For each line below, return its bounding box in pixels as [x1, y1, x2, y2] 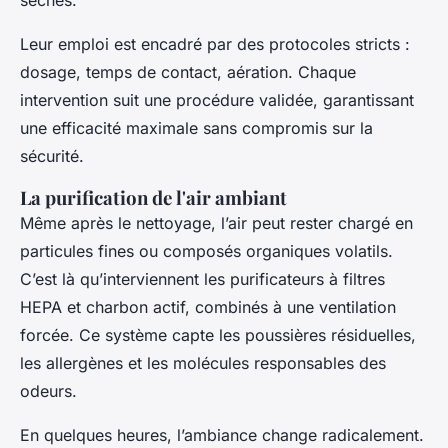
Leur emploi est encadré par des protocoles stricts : [20, 33, 410, 54]
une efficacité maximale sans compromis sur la [20, 117, 373, 138]
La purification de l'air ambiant [20, 184, 287, 210]
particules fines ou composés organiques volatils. [20, 240, 393, 261]
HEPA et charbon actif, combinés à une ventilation [20, 296, 396, 317]
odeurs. [20, 380, 77, 401]
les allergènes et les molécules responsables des [20, 352, 386, 373]
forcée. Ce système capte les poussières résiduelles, [20, 324, 416, 345]
